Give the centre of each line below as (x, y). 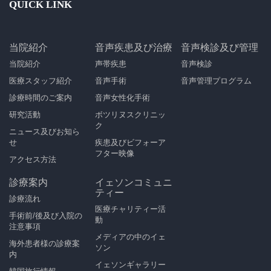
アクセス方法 (33, 159)
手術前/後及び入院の (46, 215)
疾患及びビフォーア (131, 142)
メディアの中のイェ (131, 237)
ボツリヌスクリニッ (131, 114)
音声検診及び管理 (220, 47)
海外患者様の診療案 (44, 243)
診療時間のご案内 (41, 97)
